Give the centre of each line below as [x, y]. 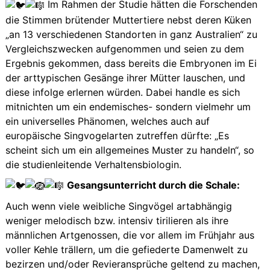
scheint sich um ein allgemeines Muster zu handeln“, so [130, 150]
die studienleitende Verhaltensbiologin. [94, 164]
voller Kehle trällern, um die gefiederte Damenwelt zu [127, 250]
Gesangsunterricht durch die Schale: [154, 185]
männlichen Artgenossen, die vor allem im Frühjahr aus [130, 235]
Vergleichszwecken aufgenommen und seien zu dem [125, 49]
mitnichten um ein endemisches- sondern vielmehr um [128, 106]
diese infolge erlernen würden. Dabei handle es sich [123, 92]
